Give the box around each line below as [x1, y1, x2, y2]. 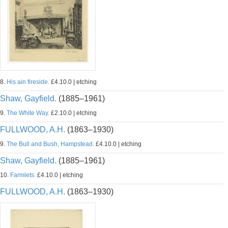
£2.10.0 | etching [49, 109, 97, 117]
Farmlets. [10, 172, 36, 179]
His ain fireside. [7, 78, 49, 85]
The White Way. [7, 109, 49, 117]
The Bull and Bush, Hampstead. [7, 140, 94, 148]
